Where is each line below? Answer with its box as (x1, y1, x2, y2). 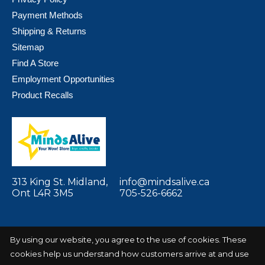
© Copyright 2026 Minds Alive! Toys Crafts (12, 253, 172, 263)
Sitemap (12, 42, 44, 53)
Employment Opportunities (12, 74, 115, 85)
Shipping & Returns (12, 26, 86, 37)
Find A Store (12, 58, 59, 69)
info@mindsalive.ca (119, 176, 209, 188)
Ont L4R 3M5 (12, 188, 73, 199)
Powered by (180, 253, 229, 263)
